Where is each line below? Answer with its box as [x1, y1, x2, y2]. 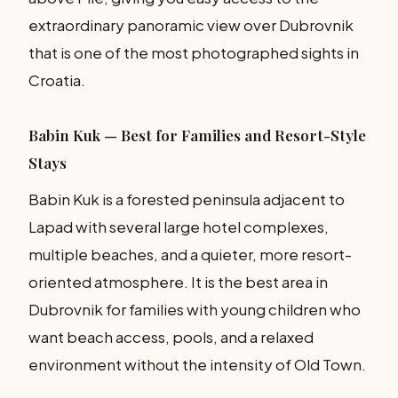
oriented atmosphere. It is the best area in [28, 271, 328, 291]
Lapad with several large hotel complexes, [28, 216, 329, 236]
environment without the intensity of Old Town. [28, 354, 366, 374]
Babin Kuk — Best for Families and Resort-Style [28, 124, 366, 145]
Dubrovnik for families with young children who [28, 298, 361, 319]
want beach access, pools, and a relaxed [28, 326, 314, 346]
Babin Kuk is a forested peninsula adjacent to [28, 188, 345, 209]
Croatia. [28, 70, 85, 91]
